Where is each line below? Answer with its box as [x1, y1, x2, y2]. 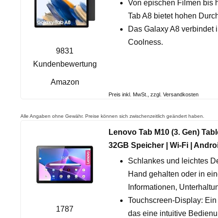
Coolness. [128, 38, 163, 46]
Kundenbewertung [33, 60, 97, 68]
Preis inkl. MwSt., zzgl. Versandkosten [109, 91, 199, 97]
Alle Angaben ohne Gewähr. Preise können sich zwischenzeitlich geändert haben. [20, 113, 204, 119]
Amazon [50, 78, 79, 86]
